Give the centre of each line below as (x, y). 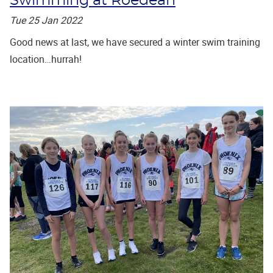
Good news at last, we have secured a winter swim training (135, 42)
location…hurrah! (46, 59)
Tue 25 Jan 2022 (46, 20)
